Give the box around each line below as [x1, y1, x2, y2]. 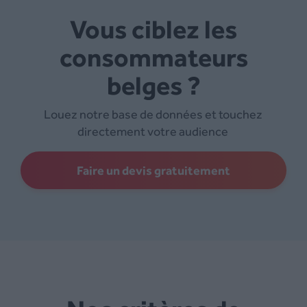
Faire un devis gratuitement [77, 162, 230, 177]
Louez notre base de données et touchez [43, 106, 262, 121]
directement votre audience [77, 123, 228, 138]
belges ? [106, 69, 201, 100]
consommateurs [59, 41, 248, 72]
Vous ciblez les [70, 13, 85, 44]
